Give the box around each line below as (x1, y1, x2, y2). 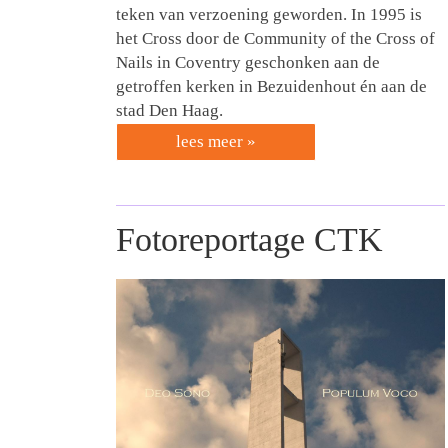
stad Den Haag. (116, 101, 223, 121)
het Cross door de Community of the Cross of (116, 29, 435, 49)
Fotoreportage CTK (116, 221, 383, 259)
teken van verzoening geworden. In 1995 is (116, 5, 422, 25)
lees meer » (176, 132, 256, 152)
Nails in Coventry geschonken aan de (116, 53, 380, 73)
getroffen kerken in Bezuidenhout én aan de (116, 77, 427, 97)
